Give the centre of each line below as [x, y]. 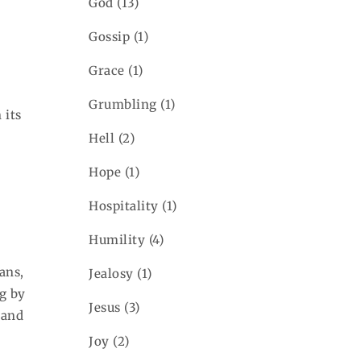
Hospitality [124, 205]
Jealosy [111, 273]
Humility [117, 239]
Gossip [110, 36]
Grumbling [123, 104]
